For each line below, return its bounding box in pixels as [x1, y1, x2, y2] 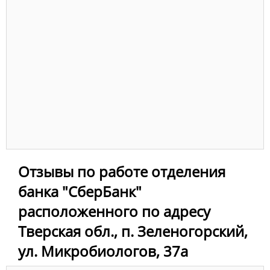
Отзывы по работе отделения [18, 162, 225, 182]
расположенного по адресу [18, 201, 210, 222]
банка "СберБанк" [18, 181, 142, 202]
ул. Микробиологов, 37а [18, 241, 188, 262]
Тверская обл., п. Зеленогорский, [18, 221, 248, 242]
